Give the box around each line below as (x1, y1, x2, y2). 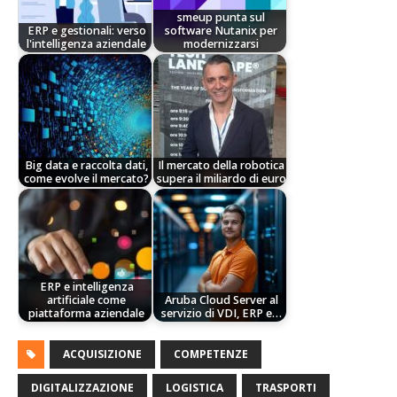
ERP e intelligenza (39, 279, 134, 295)
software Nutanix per (165, 23, 278, 39)
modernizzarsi (183, 36, 260, 52)
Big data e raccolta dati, (25, 158, 149, 174)
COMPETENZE (174, 346, 248, 362)
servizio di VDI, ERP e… (160, 306, 282, 322)
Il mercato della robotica (158, 158, 285, 174)
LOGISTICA (166, 379, 223, 395)
